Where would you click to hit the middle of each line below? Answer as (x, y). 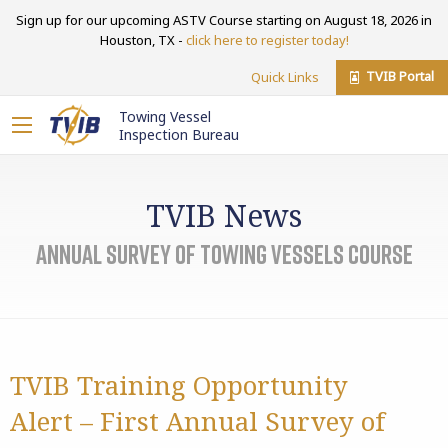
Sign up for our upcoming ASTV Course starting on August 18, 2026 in (224, 19)
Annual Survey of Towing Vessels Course (224, 254)
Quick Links (285, 76)
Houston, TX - (142, 39)
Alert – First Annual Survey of (197, 421)
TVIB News (224, 215)
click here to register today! (267, 39)
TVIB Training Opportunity (179, 385)
